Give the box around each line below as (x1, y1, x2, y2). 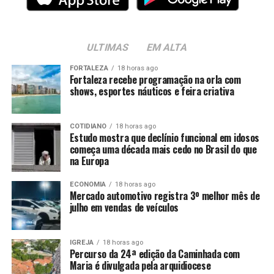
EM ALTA (145, 42, 189, 54)
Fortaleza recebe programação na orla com (69, 72, 241, 87)
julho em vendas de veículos (69, 200, 179, 215)
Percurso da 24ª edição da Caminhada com (69, 246, 240, 262)
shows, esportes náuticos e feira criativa (69, 84, 234, 99)
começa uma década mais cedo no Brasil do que (69, 142, 257, 157)
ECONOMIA (69, 180, 106, 189)
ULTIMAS (85, 42, 130, 54)
